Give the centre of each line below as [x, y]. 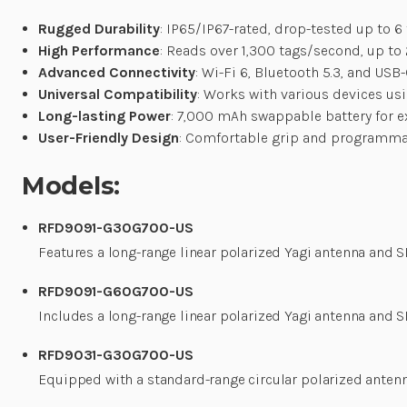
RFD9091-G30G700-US [116, 227]
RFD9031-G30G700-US [116, 354]
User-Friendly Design [109, 137]
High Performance [99, 50]
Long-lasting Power [105, 115]
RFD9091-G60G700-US [116, 291]
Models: [71, 185]
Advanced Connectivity [117, 72]
